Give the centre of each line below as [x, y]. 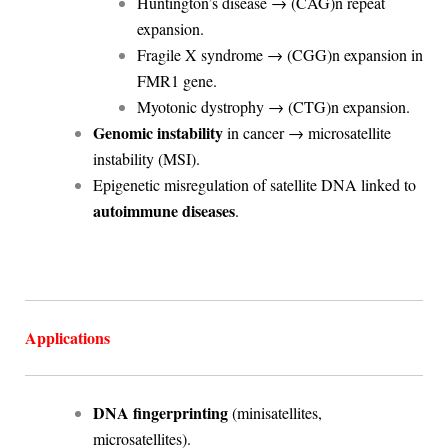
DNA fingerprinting [160, 412]
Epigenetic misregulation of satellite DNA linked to [254, 185]
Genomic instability [157, 133]
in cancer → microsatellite [306, 133]
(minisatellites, [274, 412]
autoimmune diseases [163, 211]
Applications [67, 337]
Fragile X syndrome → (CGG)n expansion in [279, 55]
